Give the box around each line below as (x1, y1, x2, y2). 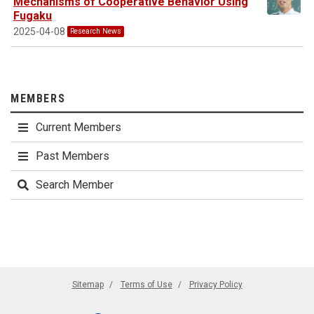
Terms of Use (120, 279, 172, 289)
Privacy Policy (189, 279, 243, 289)
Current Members (36, 120, 121, 134)
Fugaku (13, 8, 52, 22)
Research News (70, 27, 122, 36)
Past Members (36, 149, 109, 163)
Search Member (36, 177, 114, 191)
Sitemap (71, 279, 104, 289)
